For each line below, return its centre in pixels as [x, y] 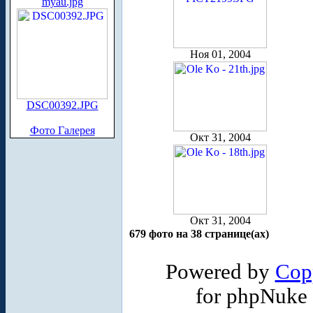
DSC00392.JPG [62, 105]
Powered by [220, 271]
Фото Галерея [62, 130]
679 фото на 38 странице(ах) [199, 233]
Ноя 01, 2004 [220, 54]
